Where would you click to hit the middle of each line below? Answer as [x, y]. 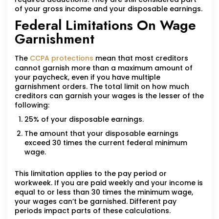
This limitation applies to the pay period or [91, 174]
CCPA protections [62, 58]
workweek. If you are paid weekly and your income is [109, 183]
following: [32, 105]
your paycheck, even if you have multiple [88, 77]
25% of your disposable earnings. [84, 120]
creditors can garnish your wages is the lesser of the [109, 96]
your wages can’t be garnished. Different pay [96, 202]
